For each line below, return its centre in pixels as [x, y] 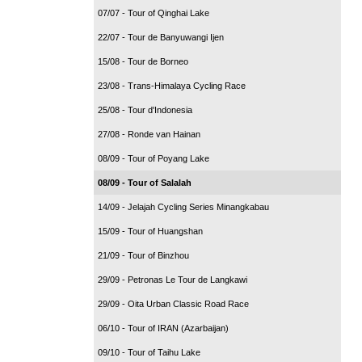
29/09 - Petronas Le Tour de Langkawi [173, 279]
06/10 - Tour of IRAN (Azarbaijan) [163, 328]
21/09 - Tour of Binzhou [143, 255]
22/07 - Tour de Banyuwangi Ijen [161, 37]
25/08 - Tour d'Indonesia [145, 109]
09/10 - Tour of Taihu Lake [149, 352]
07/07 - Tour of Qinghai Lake [154, 13]
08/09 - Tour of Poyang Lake [154, 158]
